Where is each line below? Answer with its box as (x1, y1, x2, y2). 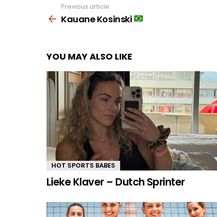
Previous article (61, 2, 109, 12)
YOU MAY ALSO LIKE (46, 50, 132, 62)
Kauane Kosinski (61, 13, 134, 25)
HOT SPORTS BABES (51, 160, 115, 170)
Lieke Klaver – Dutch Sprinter (46, 174, 185, 189)
